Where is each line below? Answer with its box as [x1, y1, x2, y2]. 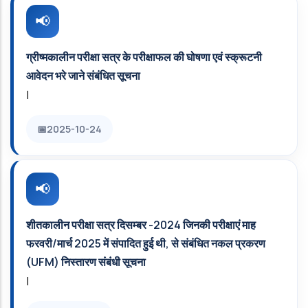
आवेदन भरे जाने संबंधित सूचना [26, 68, 140, 83]
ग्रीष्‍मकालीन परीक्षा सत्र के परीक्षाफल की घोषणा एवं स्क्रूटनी [26, 49, 262, 65]
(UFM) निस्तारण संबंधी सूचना [26, 254, 146, 269]
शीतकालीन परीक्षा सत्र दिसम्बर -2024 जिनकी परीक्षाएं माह [26, 217, 256, 232]
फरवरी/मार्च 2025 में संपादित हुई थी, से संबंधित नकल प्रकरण [26, 236, 265, 251]
